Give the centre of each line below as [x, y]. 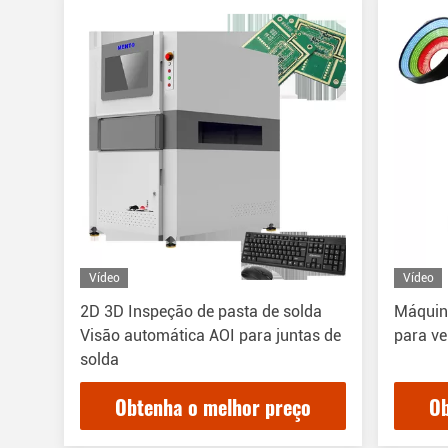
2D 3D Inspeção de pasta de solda [201, 311]
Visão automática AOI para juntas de [210, 335]
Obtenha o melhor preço [213, 407]
